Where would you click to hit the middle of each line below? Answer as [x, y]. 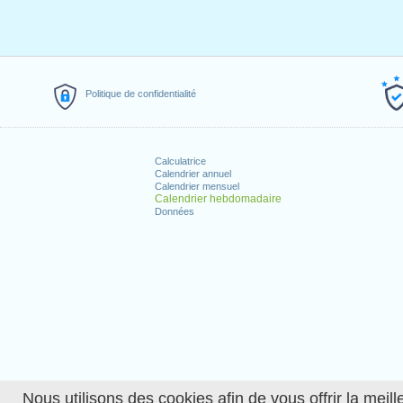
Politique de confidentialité [141, 94]
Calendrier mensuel [197, 186]
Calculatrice [180, 161]
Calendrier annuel [193, 174]
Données [174, 211]
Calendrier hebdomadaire [218, 199]
